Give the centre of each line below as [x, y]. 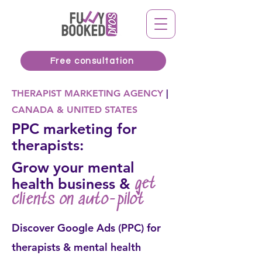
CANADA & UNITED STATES [75, 110]
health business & [73, 184]
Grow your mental [73, 167]
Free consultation [92, 61]
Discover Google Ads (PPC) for [86, 228]
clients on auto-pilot [78, 200]
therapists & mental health [76, 247]
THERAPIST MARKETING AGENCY [87, 93]
